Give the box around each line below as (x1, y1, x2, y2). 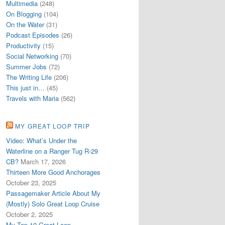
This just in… (6, 83, 45, 93)
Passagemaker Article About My (6, 188, 100, 198)
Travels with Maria (6, 93, 59, 103)
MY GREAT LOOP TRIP (15, 121, 90, 130)
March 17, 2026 (21, 156, 66, 166)
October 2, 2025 (6, 209, 53, 219)
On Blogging (6, 9, 42, 19)
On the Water (6, 20, 44, 30)
